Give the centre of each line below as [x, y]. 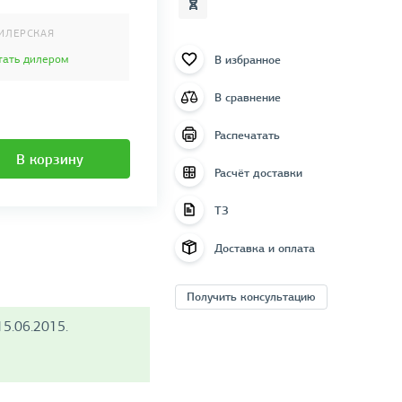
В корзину [50, 160]
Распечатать [247, 135]
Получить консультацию [251, 297]
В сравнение [247, 97]
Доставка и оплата [264, 248]
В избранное [247, 59]
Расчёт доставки [258, 172]
